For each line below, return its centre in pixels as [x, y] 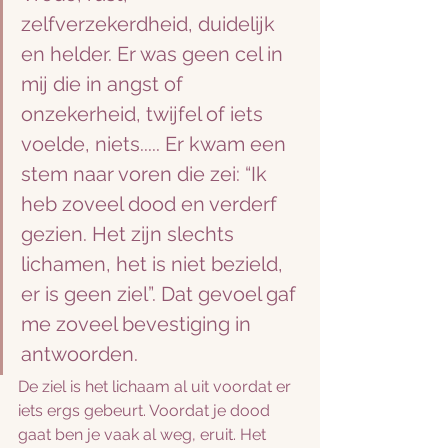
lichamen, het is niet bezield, [154, 264]
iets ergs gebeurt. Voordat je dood [146, 410]
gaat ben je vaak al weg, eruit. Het [144, 434]
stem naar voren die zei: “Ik [146, 174]
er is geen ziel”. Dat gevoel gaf [161, 294]
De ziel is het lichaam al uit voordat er [156, 386]
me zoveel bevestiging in [138, 324]
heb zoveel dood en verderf [151, 204]
